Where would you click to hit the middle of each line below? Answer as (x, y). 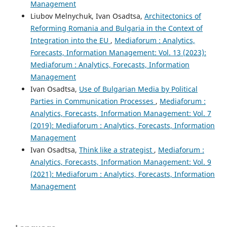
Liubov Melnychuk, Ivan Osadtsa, (87, 16)
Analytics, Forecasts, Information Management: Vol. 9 (121, 162)
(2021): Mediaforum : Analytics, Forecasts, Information (122, 174)
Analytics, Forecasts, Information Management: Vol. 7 (121, 113)
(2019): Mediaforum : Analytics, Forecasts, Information (122, 126)
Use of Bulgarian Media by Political (138, 89)
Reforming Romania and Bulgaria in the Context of (116, 28)
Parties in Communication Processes (93, 101)
